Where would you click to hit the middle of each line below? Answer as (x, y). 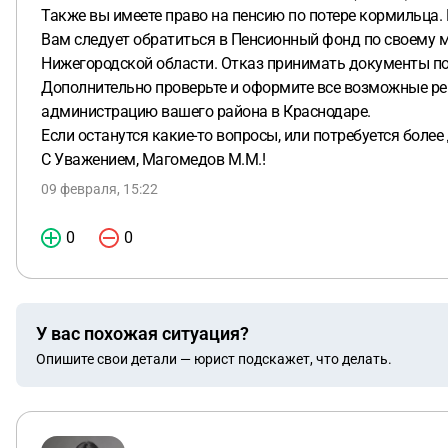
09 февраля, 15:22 (99, 189)
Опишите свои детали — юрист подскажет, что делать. (214, 358)
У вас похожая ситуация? (142, 333)
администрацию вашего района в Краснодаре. (206, 111)
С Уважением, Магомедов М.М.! (153, 159)
